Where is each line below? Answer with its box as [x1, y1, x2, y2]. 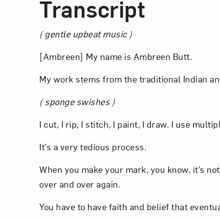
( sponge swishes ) [39, 95, 115, 108]
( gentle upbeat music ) [39, 27, 133, 40]
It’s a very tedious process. [39, 140, 146, 153]
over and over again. [39, 178, 120, 190]
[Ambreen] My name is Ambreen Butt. [39, 50, 192, 62]
